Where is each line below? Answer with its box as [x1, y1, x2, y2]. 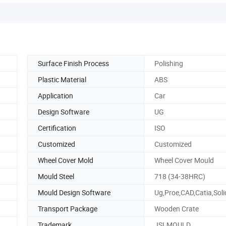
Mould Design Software [38, 187, 110, 197]
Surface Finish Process [38, 58, 109, 68]
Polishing [154, 58, 183, 68]
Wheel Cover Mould [154, 155, 214, 165]
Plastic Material [38, 74, 86, 84]
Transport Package [38, 203, 97, 213]
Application [38, 90, 73, 100]
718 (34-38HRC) [154, 171, 205, 181]
